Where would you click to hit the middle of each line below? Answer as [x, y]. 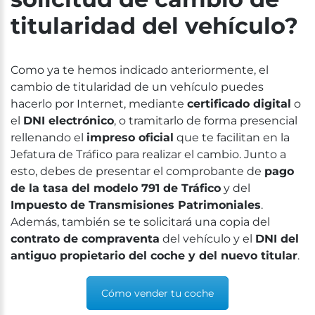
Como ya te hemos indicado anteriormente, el [140, 70]
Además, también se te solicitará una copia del [140, 221]
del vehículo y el [207, 238]
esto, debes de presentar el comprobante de [137, 171]
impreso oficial [130, 137]
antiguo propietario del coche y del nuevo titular [154, 255]
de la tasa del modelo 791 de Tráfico [116, 188]
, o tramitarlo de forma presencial [206, 120]
